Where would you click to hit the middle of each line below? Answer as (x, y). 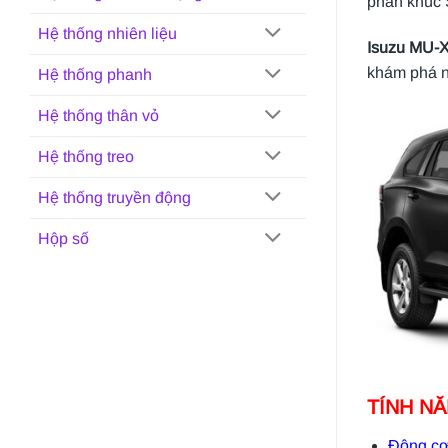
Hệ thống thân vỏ (98, 116)
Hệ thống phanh (95, 75)
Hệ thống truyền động (114, 198)
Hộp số (63, 239)
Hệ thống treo (86, 157)
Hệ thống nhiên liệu (107, 34)
